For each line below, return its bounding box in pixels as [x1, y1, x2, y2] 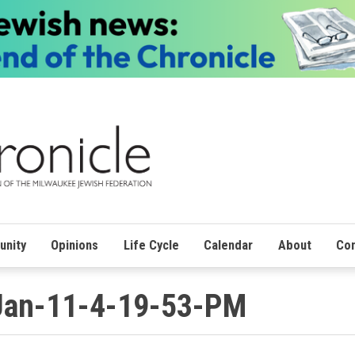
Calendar [204, 237, 254, 253]
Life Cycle [123, 237, 179, 253]
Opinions [51, 237, 99, 253]
